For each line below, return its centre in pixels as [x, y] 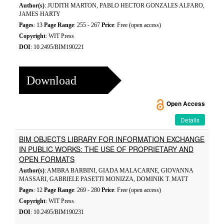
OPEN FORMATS [47, 159]
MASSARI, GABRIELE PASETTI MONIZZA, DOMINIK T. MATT [103, 179]
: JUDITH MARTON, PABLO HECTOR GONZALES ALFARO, [124, 5]
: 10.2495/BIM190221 [57, 47]
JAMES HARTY [40, 14]
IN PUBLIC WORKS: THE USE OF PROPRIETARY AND [106, 149]
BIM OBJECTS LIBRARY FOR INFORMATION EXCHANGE [112, 139]
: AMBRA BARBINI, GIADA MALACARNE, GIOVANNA [119, 170]
